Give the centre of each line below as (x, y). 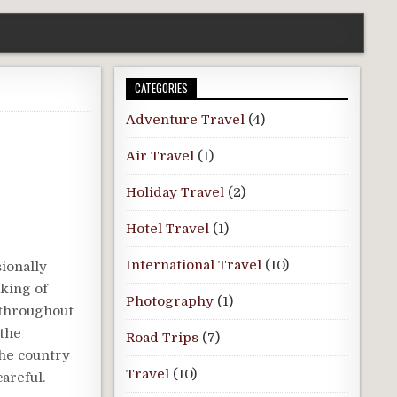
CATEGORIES (161, 88)
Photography (169, 301)
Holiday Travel (175, 192)
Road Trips (162, 338)
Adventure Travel (185, 120)
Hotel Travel (167, 229)
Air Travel (160, 156)
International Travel (193, 265)
